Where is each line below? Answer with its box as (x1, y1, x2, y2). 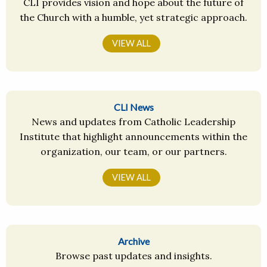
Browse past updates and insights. (55, 250, 212, 262)
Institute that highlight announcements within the (20, 131, 247, 143)
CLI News (113, 101, 154, 113)
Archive (117, 235, 150, 247)
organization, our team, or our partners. (40, 145, 227, 158)
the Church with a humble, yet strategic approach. (20, 11, 247, 24)
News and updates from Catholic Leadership (32, 116, 235, 128)
